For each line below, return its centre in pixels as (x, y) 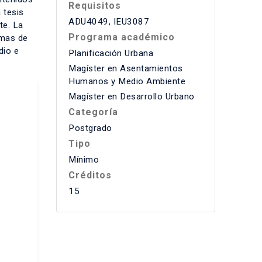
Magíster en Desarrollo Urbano (132, 96)
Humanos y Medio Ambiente (127, 81)
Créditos (90, 175)
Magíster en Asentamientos (126, 68)
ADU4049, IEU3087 (109, 22)
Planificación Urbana (111, 53)
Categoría (93, 112)
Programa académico (122, 37)
